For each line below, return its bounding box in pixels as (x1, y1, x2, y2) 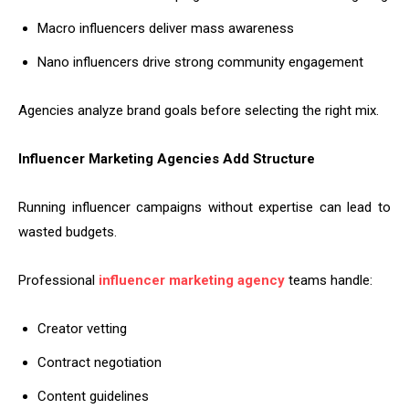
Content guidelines (37, 388, 149, 405)
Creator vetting (37, 320, 127, 338)
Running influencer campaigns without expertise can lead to (18, 199, 391, 216)
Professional (18, 272, 99, 289)
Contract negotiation (37, 354, 162, 372)
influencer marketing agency (99, 272, 285, 289)
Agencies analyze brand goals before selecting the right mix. (18, 102, 379, 120)
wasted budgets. (18, 224, 117, 241)
